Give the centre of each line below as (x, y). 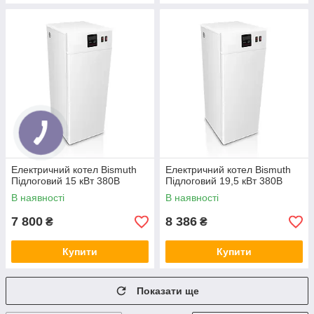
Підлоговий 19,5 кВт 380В (224, 181)
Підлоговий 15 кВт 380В (66, 181)
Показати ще (168, 291)
